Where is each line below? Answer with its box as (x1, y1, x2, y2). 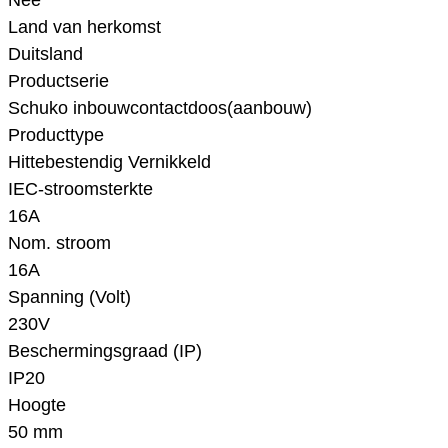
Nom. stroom (8, 233, 111, 254)
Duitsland (8, 44, 83, 65)
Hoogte (8, 395, 66, 416)
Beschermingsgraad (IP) (8, 341, 202, 362)
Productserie (8, 71, 109, 92)
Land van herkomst (8, 17, 161, 38)
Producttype (8, 125, 104, 146)
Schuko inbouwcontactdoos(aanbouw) (8, 98, 312, 119)
